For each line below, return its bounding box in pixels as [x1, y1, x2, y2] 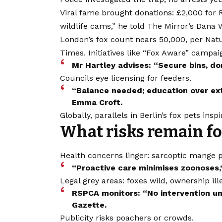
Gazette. [72, 200, 107, 210]
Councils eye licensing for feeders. [60, 73, 191, 83]
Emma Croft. [72, 97, 122, 107]
